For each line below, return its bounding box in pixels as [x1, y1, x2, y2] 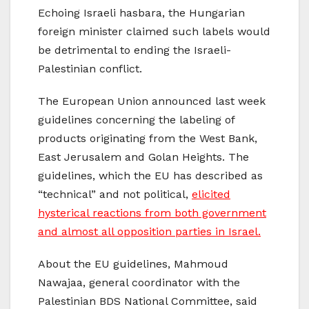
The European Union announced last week [38, 94, 266, 108]
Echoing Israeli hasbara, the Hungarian [38, 6, 245, 20]
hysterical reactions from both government [38, 206, 266, 220]
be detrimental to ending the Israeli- [38, 43, 231, 57]
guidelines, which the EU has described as [38, 169, 263, 183]
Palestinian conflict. [38, 62, 142, 76]
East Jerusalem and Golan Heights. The [38, 150, 249, 164]
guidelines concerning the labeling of [38, 113, 235, 127]
